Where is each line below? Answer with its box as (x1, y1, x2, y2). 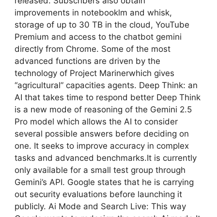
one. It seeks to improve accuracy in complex (15, 140, 189, 151)
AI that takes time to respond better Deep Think (15, 92, 201, 102)
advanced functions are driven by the (15, 56, 160, 66)
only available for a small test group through (15, 165, 186, 175)
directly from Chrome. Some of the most (15, 44, 170, 54)
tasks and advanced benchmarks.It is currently (15, 153, 197, 163)
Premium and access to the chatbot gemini (15, 31, 182, 42)
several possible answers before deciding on (15, 128, 189, 139)
